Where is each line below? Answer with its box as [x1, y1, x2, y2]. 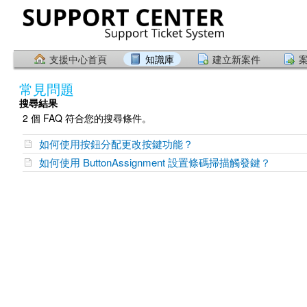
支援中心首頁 [49, 52, 107, 66]
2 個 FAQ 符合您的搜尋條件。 [23, 111, 151, 125]
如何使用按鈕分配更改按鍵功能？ [39, 136, 193, 151]
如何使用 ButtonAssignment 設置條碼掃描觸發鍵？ [39, 155, 271, 169]
